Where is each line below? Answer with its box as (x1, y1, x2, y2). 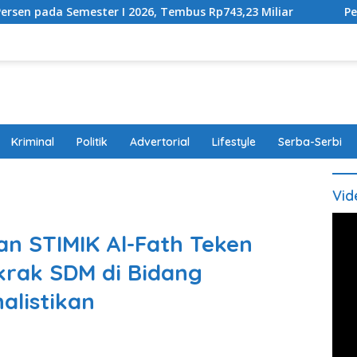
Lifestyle (212, 135, 256, 150)
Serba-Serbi (278, 135, 342, 150)
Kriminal (11, 135, 54, 150)
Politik (76, 135, 108, 150)
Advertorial (130, 135, 190, 150)
